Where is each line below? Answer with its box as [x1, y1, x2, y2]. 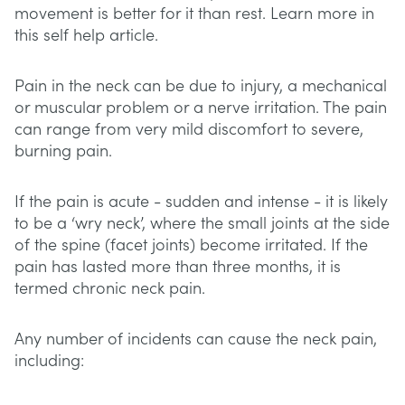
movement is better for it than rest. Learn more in [14, 5, 374, 24]
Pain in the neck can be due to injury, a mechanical [14, 77, 387, 96]
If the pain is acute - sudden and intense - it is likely [14, 193, 388, 212]
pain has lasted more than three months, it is [14, 258, 341, 277]
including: [14, 352, 84, 371]
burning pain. [14, 142, 112, 161]
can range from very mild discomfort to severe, [14, 120, 363, 139]
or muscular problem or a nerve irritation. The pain [14, 99, 387, 118]
